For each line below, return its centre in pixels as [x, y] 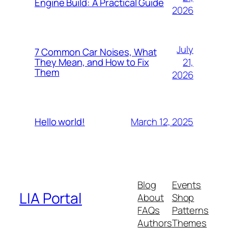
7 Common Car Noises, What [96, 52]
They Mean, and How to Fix [92, 62]
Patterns [190, 210]
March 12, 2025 [162, 121]
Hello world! [60, 122]
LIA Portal [51, 198]
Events [187, 184]
